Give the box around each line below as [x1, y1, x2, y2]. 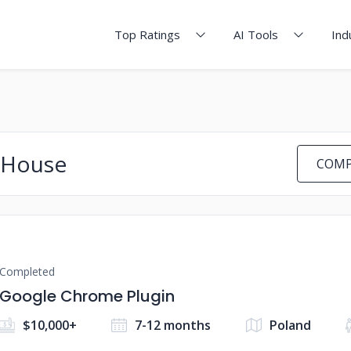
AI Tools [233, 27, 278, 42]
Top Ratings [114, 27, 180, 42]
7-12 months [135, 317, 212, 334]
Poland [269, 317, 311, 334]
